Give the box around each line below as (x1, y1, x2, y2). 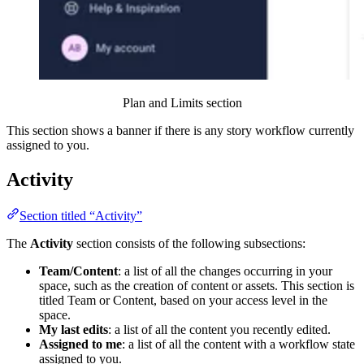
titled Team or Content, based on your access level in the (39, 292, 327, 307)
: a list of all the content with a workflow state (122, 336, 355, 351)
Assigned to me (39, 336, 122, 351)
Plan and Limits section (122, 96, 242, 110)
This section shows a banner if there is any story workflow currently (6, 123, 354, 138)
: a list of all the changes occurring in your (118, 263, 332, 278)
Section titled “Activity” (19, 208, 142, 223)
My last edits (39, 322, 108, 336)
